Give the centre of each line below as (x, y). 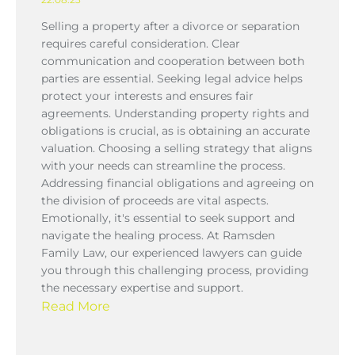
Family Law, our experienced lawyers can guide (172, 252)
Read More (76, 306)
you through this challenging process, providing (175, 270)
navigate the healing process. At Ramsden (158, 235)
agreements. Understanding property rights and (175, 113)
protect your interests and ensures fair (147, 95)
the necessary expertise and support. (142, 287)
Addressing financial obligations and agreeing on (177, 183)
